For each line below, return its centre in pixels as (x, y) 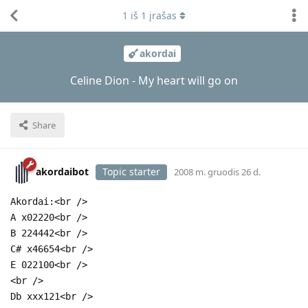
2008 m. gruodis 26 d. (217, 172)
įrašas (162, 15)
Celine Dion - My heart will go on (154, 80)
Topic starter (131, 171)
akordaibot (62, 171)
